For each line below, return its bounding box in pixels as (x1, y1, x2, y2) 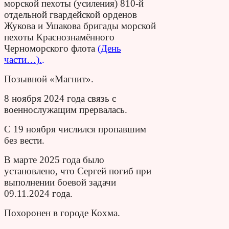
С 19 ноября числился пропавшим (4, 123, 146, 134)
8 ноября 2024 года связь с (4, 93, 116, 104)
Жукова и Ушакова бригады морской (4, 20, 156, 31)
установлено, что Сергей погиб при (4, 165, 151, 176)
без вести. (4, 134, 44, 146)
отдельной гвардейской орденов (4, 9, 137, 20)
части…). (4, 54, 42, 65)
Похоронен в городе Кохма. (4, 207, 120, 218)
